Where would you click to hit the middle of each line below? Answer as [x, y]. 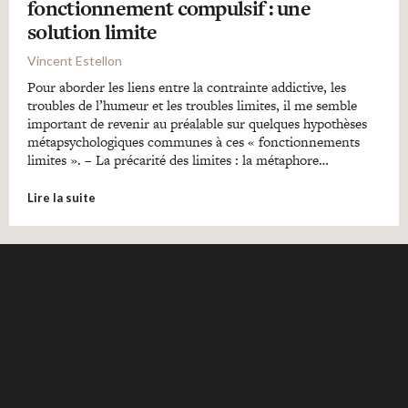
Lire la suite [61, 198]
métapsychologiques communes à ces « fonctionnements [194, 142]
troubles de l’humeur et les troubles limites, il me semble [192, 105]
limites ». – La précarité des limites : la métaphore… [178, 160]
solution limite [92, 32]
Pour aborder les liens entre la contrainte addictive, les [187, 87]
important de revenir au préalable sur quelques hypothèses [197, 123]
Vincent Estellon [75, 61]
